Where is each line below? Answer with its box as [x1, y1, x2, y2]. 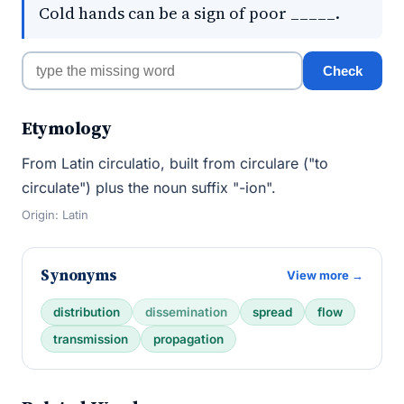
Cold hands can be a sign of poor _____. [39, 2, 340, 24]
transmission [53, 332, 128, 346]
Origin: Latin [22, 207, 88, 222]
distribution [53, 305, 120, 319]
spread [252, 305, 292, 319]
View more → [287, 268, 363, 282]
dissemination [145, 305, 227, 319]
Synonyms [41, 264, 117, 286]
